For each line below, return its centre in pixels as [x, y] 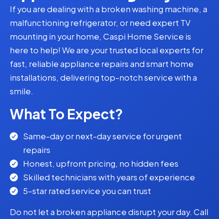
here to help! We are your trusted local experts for [107, 50]
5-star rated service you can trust [87, 191]
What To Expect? [66, 113]
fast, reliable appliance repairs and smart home [102, 64]
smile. [22, 91]
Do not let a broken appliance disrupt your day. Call [109, 212]
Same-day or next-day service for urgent [102, 136]
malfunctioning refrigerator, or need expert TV [100, 23]
